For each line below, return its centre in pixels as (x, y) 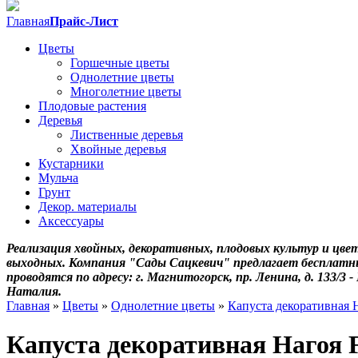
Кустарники (71, 163)
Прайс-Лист (84, 21)
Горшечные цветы (120, 63)
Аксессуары (71, 221)
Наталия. (34, 291)
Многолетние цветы (126, 91)
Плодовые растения (92, 106)
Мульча (58, 178)
